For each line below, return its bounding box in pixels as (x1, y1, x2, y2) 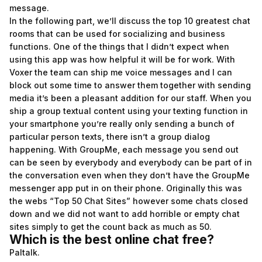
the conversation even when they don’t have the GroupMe (9, 170, 250, 180)
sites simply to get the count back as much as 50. (9, 222, 212, 232)
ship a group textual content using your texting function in (9, 106, 248, 116)
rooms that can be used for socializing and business (9, 29, 225, 39)
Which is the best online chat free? (9, 232, 214, 247)
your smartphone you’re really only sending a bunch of (9, 119, 235, 129)
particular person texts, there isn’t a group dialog (9, 132, 210, 142)
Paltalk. (9, 247, 40, 257)
